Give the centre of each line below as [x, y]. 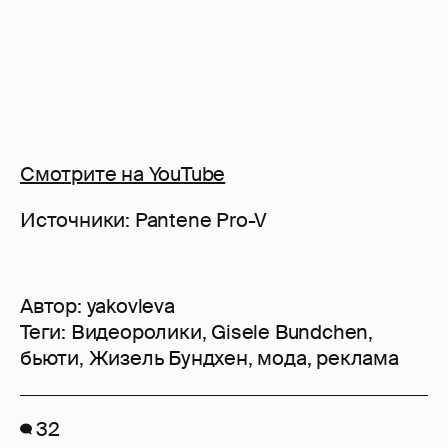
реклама [357, 358]
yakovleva [130, 306]
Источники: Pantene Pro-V [144, 220]
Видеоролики [136, 332]
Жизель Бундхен [168, 358]
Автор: [53, 306]
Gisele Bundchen [290, 332]
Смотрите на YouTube [123, 174]
